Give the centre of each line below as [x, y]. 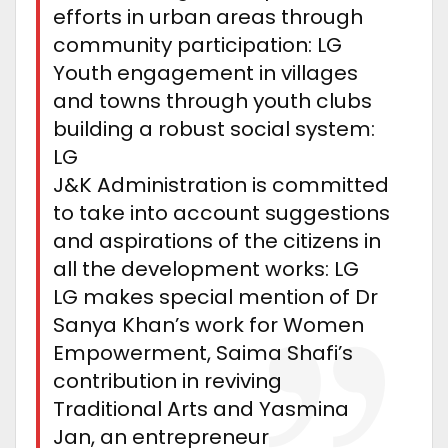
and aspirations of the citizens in [217, 240]
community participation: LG [197, 44]
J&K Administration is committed [221, 184]
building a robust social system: [214, 128]
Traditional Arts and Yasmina [201, 408]
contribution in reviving [167, 380]
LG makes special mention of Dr [215, 296]
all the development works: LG [206, 268]
